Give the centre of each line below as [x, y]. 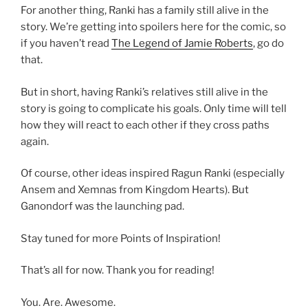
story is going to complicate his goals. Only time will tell [154, 108]
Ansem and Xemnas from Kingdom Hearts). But [135, 190]
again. [35, 141]
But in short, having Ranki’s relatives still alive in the [144, 92]
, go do [268, 44]
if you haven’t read [66, 44]
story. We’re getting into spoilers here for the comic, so [153, 27]
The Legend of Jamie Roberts [182, 44]
